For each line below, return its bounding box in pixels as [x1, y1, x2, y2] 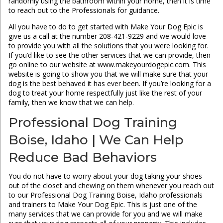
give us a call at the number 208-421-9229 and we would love [8, 31, 206, 41]
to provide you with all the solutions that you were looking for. [8, 41, 209, 51]
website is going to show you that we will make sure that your [8, 69, 208, 79]
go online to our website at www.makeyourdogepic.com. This [8, 60, 206, 70]
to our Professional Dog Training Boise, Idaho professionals [8, 190, 203, 200]
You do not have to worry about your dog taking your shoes [8, 171, 202, 181]
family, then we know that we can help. [8, 98, 134, 108]
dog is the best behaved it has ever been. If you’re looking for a [8, 79, 211, 89]
